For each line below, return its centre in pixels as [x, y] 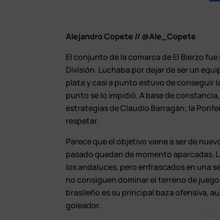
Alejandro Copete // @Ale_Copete [131, 37]
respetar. [82, 121]
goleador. [83, 206]
